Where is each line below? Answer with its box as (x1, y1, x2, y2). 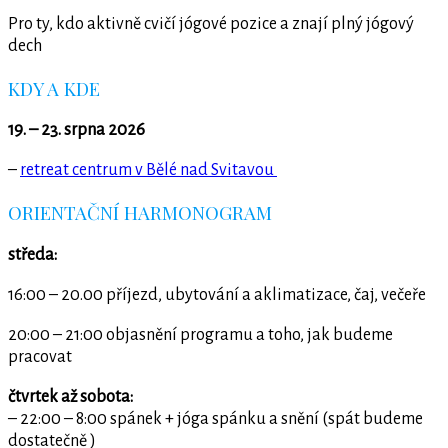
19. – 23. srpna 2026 (8, 121, 145, 140)
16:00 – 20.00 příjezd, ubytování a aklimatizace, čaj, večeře (8, 285, 426, 304)
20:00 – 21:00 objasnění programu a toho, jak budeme (8, 325, 393, 344)
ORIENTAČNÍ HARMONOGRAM (8, 200, 272, 226)
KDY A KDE (8, 75, 100, 101)
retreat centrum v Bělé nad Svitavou (20, 161, 277, 180)
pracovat (8, 347, 72, 366)
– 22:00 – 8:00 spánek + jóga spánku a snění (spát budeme (8, 409, 423, 428)
